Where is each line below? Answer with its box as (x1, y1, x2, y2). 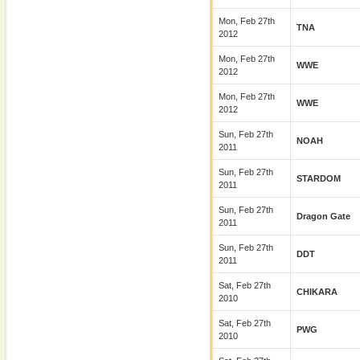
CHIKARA (296, 287, 337, 297)
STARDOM (296, 174, 341, 183)
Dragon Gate (296, 211, 350, 221)
